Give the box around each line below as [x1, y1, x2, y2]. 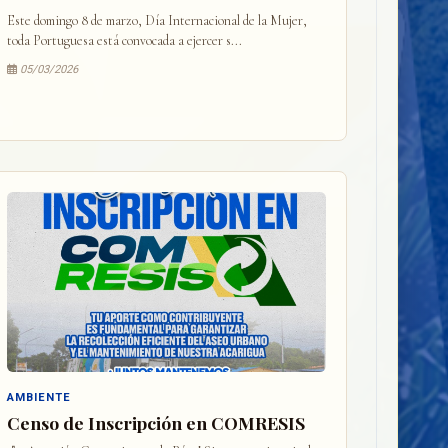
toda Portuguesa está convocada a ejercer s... [7, 32, 243, 49]
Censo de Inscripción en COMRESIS [7, 411, 306, 434]
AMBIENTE [7, 391, 72, 404]
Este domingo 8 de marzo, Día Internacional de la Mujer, [7, 12, 308, 29]
